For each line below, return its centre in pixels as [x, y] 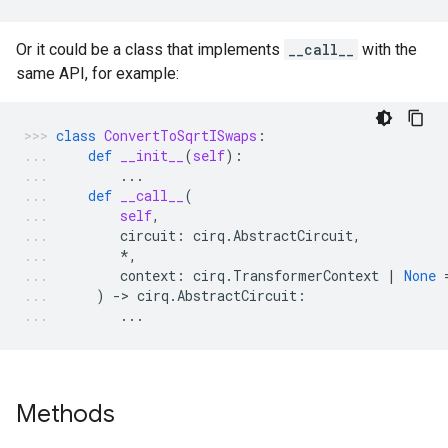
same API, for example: [97, 73]
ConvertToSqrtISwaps [180, 135]
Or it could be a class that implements [150, 49]
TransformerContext [306, 275]
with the [387, 49]
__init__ [152, 155]
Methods [65, 414]
